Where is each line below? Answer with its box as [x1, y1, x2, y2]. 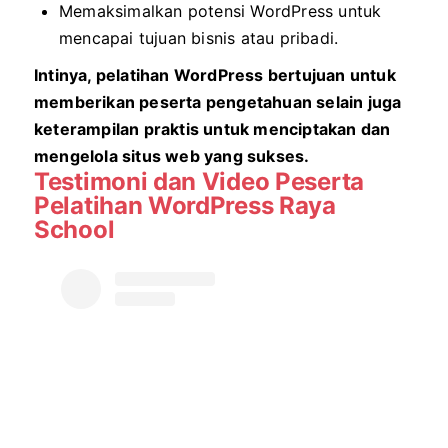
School [34, 215, 115, 244]
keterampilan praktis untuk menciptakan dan [34, 119, 391, 139]
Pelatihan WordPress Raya [34, 191, 336, 220]
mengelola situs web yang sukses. [34, 146, 310, 166]
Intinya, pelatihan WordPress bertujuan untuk [34, 65, 396, 85]
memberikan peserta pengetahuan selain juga [34, 92, 402, 112]
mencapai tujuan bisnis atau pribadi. [59, 28, 339, 48]
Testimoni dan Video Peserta [34, 167, 364, 196]
